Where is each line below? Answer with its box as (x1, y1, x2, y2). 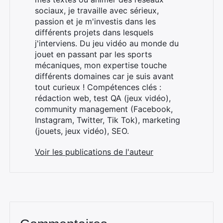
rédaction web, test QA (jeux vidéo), (35, 93, 171, 103)
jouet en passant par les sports (35, 49, 152, 59)
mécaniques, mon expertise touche (35, 60, 167, 70)
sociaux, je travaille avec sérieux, (35, 5, 159, 15)
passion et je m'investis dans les (35, 16, 156, 26)
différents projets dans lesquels (35, 27, 153, 37)
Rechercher (45, 27, 88, 37)
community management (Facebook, (35, 104, 173, 114)
